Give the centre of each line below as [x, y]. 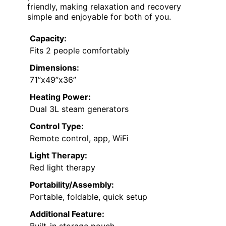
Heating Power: [60, 97]
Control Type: [57, 126]
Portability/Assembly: [72, 185]
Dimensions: [54, 68]
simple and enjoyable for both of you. [99, 17]
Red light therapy [63, 168]
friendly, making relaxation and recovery [104, 7]
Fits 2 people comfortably [80, 51]
